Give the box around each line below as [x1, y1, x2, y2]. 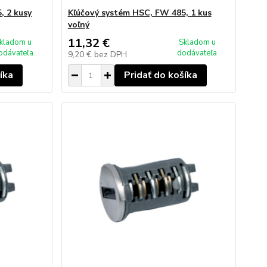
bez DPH [94, 49, 127, 60]
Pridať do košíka [123, 69, 197, 82]
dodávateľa [177, 48, 218, 58]
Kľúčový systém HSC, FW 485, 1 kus [67, 7, 212, 18]
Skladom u [178, 37, 216, 48]
